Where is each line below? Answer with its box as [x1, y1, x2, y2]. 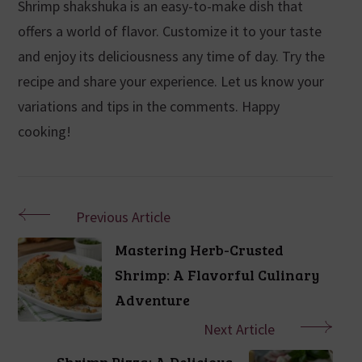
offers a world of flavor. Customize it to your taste [17, 21, 322, 40]
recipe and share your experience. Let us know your [17, 71, 324, 90]
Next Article [203, 319, 275, 339]
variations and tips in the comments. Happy [17, 96, 280, 116]
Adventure [114, 289, 190, 309]
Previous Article [75, 207, 170, 226]
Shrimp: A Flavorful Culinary [114, 264, 319, 284]
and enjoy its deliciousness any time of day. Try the [17, 46, 325, 65]
